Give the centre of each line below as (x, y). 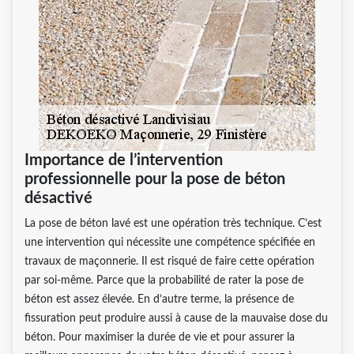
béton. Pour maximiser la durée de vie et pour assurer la (160, 337)
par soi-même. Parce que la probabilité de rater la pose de (164, 280)
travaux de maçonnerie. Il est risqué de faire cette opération (169, 261)
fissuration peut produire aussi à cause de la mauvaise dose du (176, 318)
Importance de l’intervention (124, 160)
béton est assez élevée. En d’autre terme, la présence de (159, 299)
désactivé (58, 198)
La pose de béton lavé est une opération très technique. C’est (173, 223)
